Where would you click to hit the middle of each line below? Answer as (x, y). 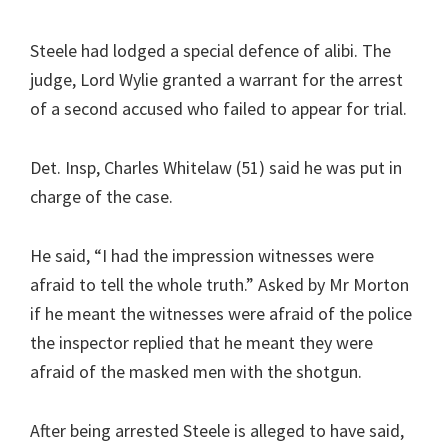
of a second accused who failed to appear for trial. (218, 108)
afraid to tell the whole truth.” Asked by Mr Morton (219, 284)
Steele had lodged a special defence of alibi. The (210, 50)
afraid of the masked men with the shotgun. (196, 371)
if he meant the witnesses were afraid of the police (221, 313)
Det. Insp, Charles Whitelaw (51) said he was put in (216, 167)
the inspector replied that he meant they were (201, 342)
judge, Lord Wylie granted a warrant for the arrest (216, 79)
